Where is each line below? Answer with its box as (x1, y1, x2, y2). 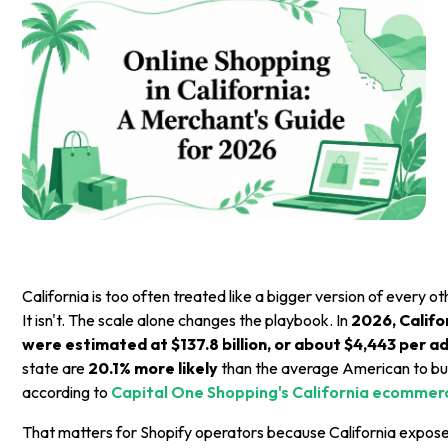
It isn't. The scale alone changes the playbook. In (22, 309, 352, 330)
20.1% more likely (88, 357, 219, 378)
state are (22, 357, 89, 378)
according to (22, 381, 112, 402)
